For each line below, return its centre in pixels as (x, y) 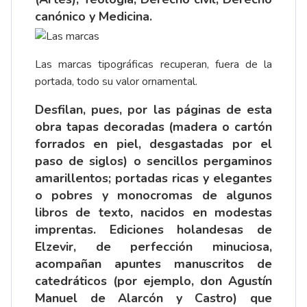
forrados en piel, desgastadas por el (153, 144)
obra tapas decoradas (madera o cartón (153, 126)
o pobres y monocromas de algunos (153, 195)
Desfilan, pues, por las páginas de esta (153, 109)
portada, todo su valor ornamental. (116, 81)
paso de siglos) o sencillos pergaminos (153, 161)
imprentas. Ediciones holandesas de (153, 229)
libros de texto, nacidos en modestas (153, 212)
